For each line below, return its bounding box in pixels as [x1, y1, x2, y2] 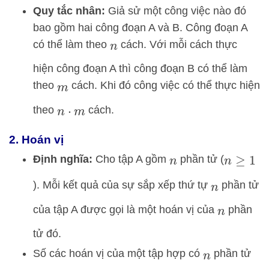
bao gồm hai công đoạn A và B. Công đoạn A [33, 21, 247, 34]
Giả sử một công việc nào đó [105, 4, 246, 17]
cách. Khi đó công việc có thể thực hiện [68, 79, 260, 92]
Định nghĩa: [33, 153, 92, 166]
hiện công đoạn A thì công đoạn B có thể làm [33, 62, 247, 75]
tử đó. [33, 228, 61, 240]
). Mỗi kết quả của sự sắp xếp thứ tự [33, 179, 211, 192]
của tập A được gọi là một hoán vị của [33, 203, 217, 216]
